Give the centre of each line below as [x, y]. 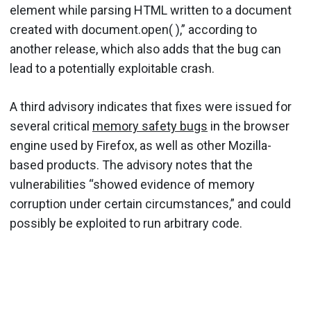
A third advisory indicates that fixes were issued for [151, 107]
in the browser [249, 126]
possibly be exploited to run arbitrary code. [126, 223]
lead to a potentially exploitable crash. [112, 68]
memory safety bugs [150, 126]
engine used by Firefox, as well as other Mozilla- [141, 145]
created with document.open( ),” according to [133, 30]
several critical [51, 126]
